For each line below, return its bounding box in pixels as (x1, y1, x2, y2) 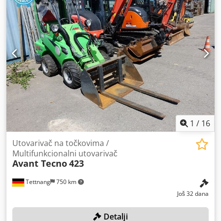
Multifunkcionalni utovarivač (12, 148, 117, 159)
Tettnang (24, 178, 50, 186)
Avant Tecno (12, 157, 67, 169)
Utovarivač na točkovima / (12, 138, 109, 148)
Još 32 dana (177, 189, 209, 198)
